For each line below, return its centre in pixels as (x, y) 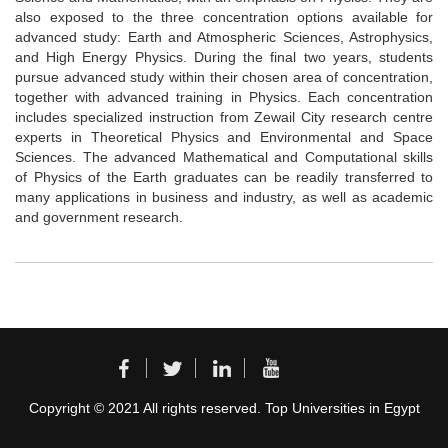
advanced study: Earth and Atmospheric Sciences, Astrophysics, (224, 36)
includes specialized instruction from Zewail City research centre (224, 116)
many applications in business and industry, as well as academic (224, 196)
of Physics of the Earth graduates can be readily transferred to (224, 176)
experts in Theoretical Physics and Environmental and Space (224, 136)
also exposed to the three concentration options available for (224, 16)
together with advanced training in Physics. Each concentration (224, 96)
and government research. (99, 216)
